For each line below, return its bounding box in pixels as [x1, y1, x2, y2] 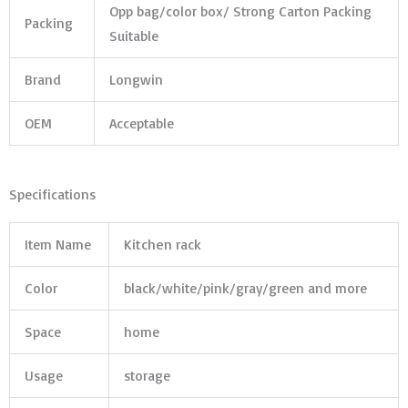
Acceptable [108, 113, 174, 132]
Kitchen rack [123, 235, 206, 254]
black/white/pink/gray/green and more [123, 279, 367, 298]
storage [123, 366, 170, 385]
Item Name [24, 235, 91, 254]
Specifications [9, 185, 96, 204]
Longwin [108, 69, 163, 88]
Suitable [108, 25, 158, 45]
